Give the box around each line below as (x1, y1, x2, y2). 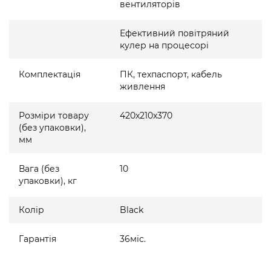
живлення (120, 81, 166, 92)
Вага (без (19, 163, 59, 174)
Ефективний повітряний (120, 28, 230, 39)
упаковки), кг (19, 175, 77, 186)
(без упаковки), (19, 122, 86, 133)
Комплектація (19, 69, 80, 80)
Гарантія (19, 233, 56, 244)
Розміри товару (19, 110, 89, 121)
